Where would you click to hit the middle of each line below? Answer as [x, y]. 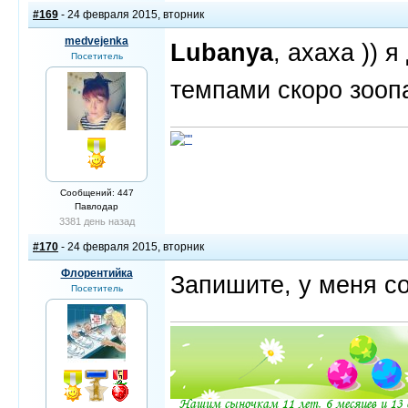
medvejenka [97, 41]
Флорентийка [97, 273]
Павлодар [97, 206]
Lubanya [222, 52]
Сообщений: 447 [97, 193]
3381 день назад [97, 221]
